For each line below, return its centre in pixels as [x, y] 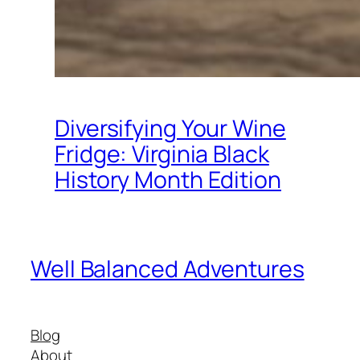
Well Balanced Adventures [168, 268]
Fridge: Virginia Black [162, 154]
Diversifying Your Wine [170, 129]
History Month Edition [168, 180]
